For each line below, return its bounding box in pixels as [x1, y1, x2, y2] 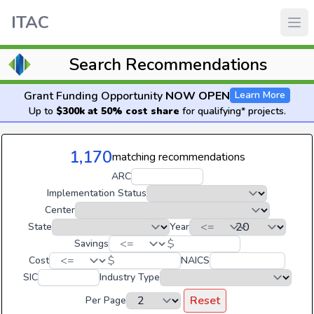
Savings [74, 237, 109, 250]
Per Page [85, 294, 126, 307]
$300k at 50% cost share [55, 104, 179, 118]
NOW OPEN [165, 88, 230, 104]
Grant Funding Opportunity [24, 88, 165, 104]
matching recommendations [111, 149, 245, 165]
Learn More [235, 88, 285, 102]
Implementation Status [47, 186, 146, 200]
